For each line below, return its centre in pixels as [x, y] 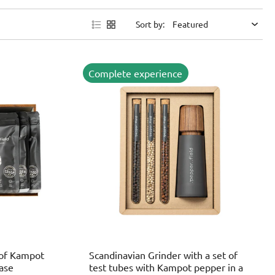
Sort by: [150, 24]
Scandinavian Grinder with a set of [163, 254]
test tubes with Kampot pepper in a [166, 267]
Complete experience [136, 73]
